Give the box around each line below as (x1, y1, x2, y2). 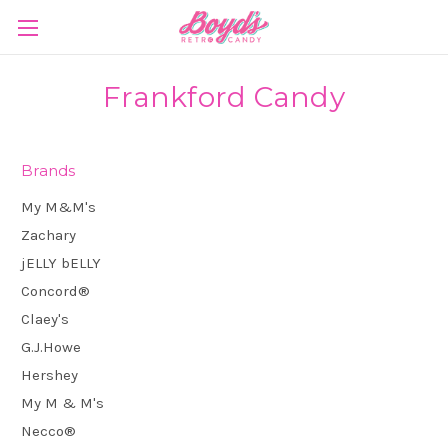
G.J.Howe (21, 337, 81, 356)
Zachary (21, 225, 76, 244)
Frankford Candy (103, 80, 345, 114)
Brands (21, 161, 76, 180)
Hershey (21, 365, 78, 384)
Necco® (21, 421, 76, 440)
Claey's (21, 309, 69, 328)
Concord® (21, 281, 90, 300)
